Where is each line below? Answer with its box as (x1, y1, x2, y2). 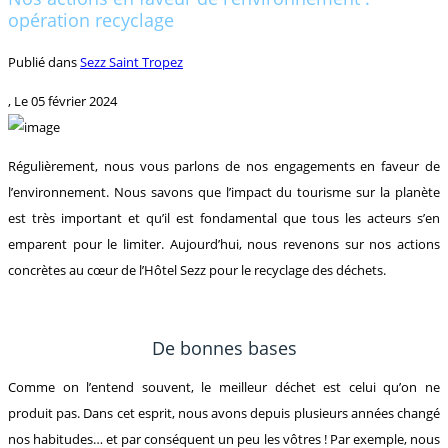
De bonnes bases (151, 335, 297, 360)
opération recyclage (8, 7, 174, 32)
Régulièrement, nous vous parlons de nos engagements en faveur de (8, 156, 440, 175)
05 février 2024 (31, 91, 117, 110)
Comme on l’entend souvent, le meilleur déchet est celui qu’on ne (8, 377, 440, 396)
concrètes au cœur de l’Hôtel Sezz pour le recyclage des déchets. (8, 260, 386, 279)
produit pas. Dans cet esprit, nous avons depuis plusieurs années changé (8, 403, 440, 422)
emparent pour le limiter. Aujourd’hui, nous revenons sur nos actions (8, 234, 440, 253)
